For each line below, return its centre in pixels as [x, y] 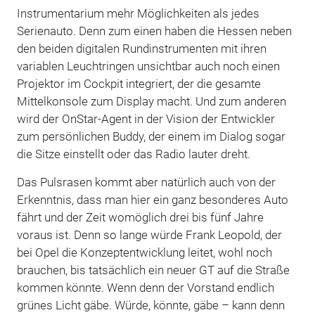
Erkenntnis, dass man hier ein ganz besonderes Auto [152, 199]
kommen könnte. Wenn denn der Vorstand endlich [145, 287]
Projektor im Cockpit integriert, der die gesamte [139, 83]
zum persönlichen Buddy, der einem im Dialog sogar [151, 136]
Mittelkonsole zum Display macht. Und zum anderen [151, 101]
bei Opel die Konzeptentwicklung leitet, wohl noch [144, 252]
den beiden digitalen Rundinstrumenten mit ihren [141, 48]
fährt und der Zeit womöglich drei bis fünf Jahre [140, 217]
